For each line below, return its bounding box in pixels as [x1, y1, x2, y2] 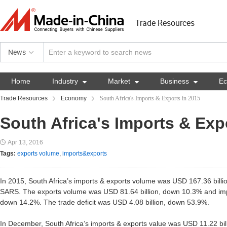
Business [160, 77, 191, 85]
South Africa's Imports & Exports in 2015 [100, 95, 200, 102]
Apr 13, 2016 [8, 139, 43, 146]
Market [108, 77, 132, 85]
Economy [61, 95, 87, 102]
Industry [52, 77, 80, 85]
